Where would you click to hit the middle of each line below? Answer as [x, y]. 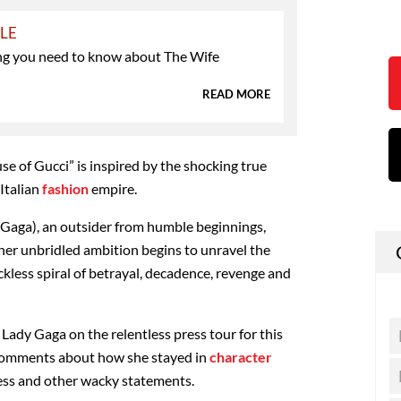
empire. [114, 189]
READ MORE [236, 94]
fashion [67, 189]
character [241, 357]
